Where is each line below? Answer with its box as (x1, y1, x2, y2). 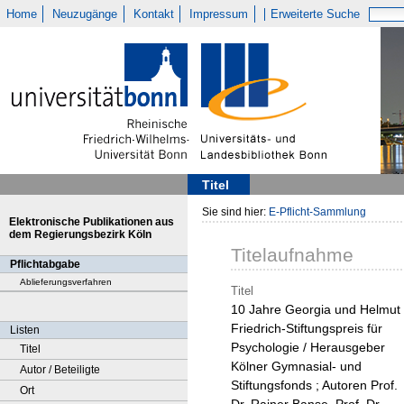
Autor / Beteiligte (20, 363, 100, 376)
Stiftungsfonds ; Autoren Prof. (231, 378, 398, 393)
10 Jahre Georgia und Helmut (231, 302, 400, 317)
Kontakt (133, 7, 174, 21)
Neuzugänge (52, 7, 118, 21)
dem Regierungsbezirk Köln (9, 228, 151, 241)
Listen (10, 324, 40, 336)
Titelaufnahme (231, 244, 353, 266)
